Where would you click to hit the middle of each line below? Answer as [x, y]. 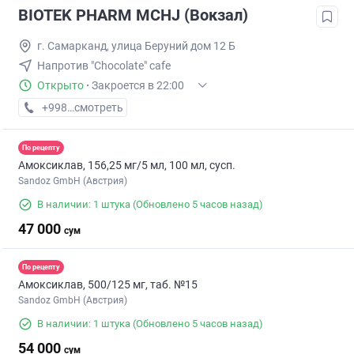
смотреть [99, 108]
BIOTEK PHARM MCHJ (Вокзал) [133, 15]
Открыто [60, 86]
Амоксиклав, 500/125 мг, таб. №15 [108, 285]
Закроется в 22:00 [138, 86]
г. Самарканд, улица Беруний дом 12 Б [136, 46]
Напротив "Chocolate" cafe [104, 66]
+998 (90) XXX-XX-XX [95, 108]
